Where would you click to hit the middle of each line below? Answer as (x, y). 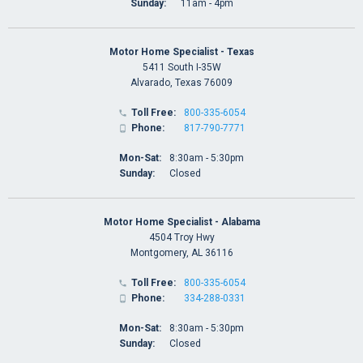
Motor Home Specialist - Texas (181, 51)
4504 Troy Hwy (181, 237)
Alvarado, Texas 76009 (181, 82)
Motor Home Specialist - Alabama (181, 222)
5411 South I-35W (181, 67)
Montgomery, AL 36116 (181, 252)
